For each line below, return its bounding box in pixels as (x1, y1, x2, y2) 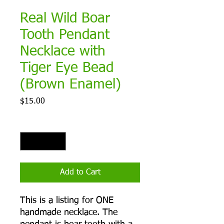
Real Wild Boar (20, 11, 110, 26)
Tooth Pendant (20, 28, 109, 42)
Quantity (20, 119, 46, 127)
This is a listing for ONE (20, 196, 113, 205)
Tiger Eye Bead (20, 61, 113, 75)
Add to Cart (59, 168, 100, 177)
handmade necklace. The (20, 208, 117, 217)
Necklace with (20, 44, 105, 59)
